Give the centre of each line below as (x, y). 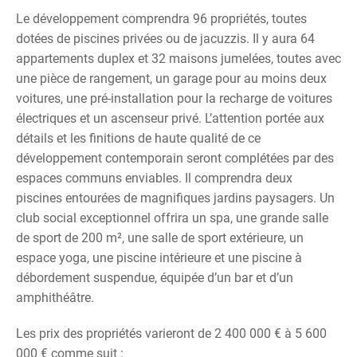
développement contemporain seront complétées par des (175, 158)
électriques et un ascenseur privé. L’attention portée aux (170, 118)
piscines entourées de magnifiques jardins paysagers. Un (175, 198)
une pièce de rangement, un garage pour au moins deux (171, 78)
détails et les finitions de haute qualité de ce (138, 138)
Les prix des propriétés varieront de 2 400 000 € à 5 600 (171, 333)
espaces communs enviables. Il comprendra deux (154, 178)
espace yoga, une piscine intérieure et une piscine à (159, 258)
